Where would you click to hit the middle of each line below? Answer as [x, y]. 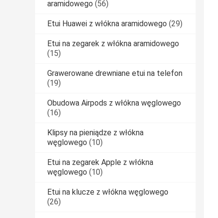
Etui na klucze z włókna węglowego [108, 192]
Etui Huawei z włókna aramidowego [107, 24]
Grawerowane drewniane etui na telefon [115, 73]
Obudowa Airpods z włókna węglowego [114, 103]
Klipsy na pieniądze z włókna [95, 133]
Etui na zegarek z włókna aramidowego [113, 44]
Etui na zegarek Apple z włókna [100, 163]
